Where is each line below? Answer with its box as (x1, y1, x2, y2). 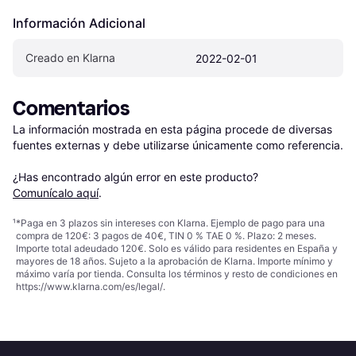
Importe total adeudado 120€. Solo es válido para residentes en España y (16, 242, 338, 254)
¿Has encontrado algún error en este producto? (13, 169, 261, 184)
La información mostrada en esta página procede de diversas (13, 122, 332, 136)
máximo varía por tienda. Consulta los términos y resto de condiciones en (16, 267, 338, 280)
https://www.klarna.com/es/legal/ (16, 280, 163, 292)
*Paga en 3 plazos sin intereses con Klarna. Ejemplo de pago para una (16, 216, 325, 229)
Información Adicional (13, 14, 145, 31)
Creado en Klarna (25, 50, 115, 64)
